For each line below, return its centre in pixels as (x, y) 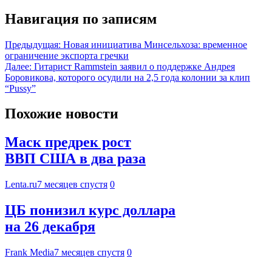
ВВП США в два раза (75, 159)
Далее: (18, 66)
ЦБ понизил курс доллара (90, 210)
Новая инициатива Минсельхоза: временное (155, 44)
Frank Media (29, 253)
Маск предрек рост (68, 142)
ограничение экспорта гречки (67, 55)
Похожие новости (62, 114)
